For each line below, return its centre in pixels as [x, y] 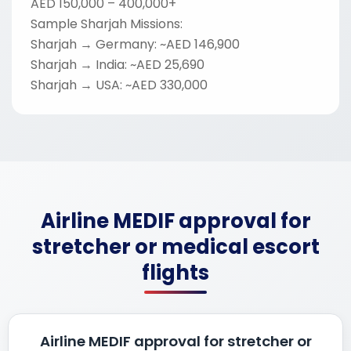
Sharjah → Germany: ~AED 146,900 [135, 45]
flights [175, 273]
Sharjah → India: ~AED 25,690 [118, 65]
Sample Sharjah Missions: [107, 24]
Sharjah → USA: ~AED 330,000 [119, 85]
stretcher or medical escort [175, 247]
